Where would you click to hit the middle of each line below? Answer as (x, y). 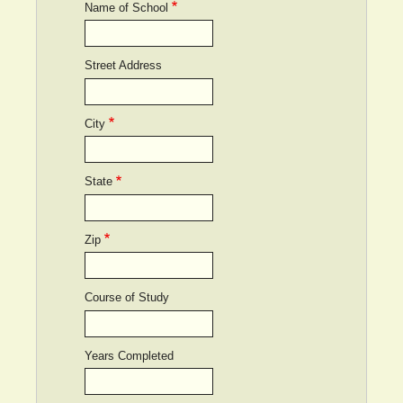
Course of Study (127, 298)
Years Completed (129, 355)
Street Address (123, 66)
